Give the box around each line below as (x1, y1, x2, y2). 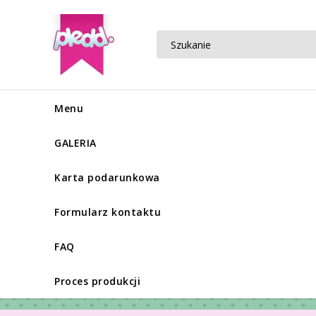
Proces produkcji (54, 274, 140, 288)
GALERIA (54, 136, 97, 150)
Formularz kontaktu (54, 205, 161, 219)
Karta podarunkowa (54, 171, 160, 185)
